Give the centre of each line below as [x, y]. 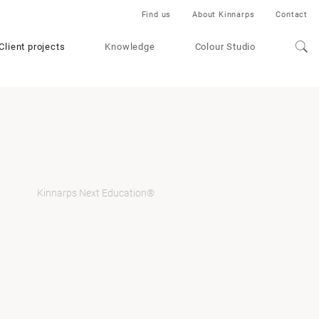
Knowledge [130, 47]
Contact [292, 15]
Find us [156, 15]
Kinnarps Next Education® [95, 193]
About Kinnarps [224, 15]
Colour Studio [225, 47]
